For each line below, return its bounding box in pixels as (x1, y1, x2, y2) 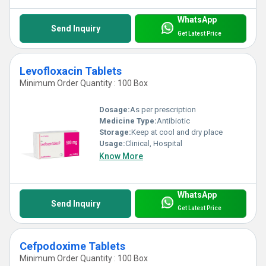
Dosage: (99, 104, 130, 114)
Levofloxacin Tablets (20, 65, 122, 78)
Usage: (99, 138, 125, 148)
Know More (99, 151, 143, 161)
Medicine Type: (99, 116, 157, 125)
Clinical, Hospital (125, 138, 182, 148)
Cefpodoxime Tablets (20, 239, 125, 252)
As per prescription (130, 104, 196, 114)
